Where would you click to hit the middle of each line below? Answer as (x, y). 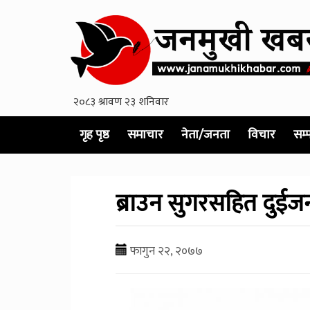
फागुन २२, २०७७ (165, 251)
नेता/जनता (206, 135)
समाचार (145, 135)
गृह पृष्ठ (94, 135)
